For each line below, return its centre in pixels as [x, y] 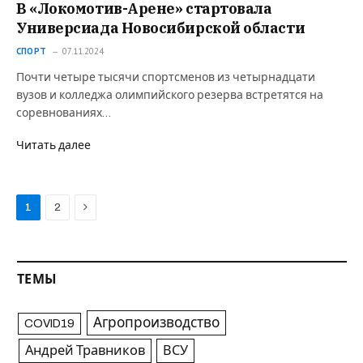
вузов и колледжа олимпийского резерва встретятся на [170, 95]
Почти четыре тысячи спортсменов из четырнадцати [166, 77]
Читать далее [53, 145]
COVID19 [50, 323]
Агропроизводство [156, 322]
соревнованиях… [64, 113]
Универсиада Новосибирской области [161, 28]
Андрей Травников [85, 350]
